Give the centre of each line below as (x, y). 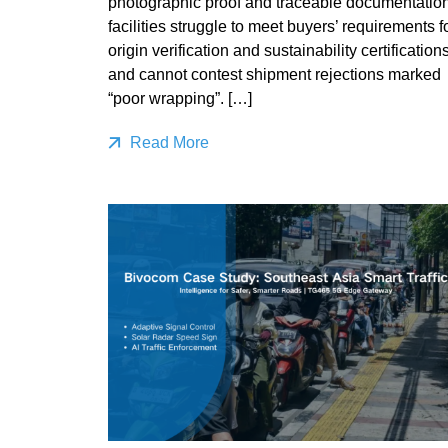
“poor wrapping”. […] (179, 98)
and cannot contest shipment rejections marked (274, 74)
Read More (167, 142)
